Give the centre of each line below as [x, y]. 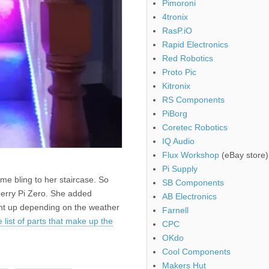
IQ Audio [178, 141]
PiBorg [175, 114]
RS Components [193, 100]
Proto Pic [179, 72]
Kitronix [176, 86]
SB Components [193, 183]
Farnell [175, 210]
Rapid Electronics [195, 45]
